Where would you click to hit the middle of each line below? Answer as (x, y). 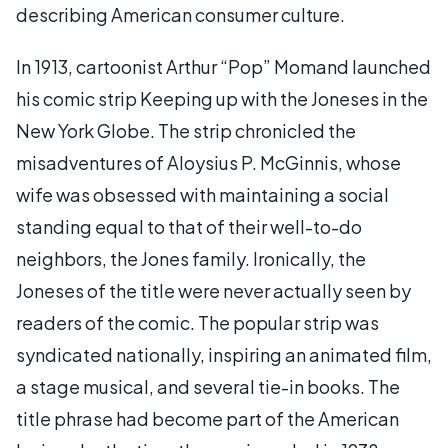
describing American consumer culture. (180, 14)
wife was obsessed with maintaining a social (202, 194)
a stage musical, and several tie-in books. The (208, 386)
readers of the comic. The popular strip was (197, 322)
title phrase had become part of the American (207, 418)
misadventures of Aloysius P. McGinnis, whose (208, 162)
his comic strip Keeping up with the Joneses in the (222, 98)
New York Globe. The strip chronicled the (186, 130)
